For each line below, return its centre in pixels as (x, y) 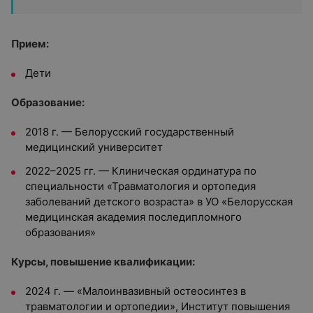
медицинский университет (94, 147)
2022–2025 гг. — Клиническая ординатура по (141, 171)
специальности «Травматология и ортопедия (140, 186)
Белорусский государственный (154, 132)
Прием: (30, 44)
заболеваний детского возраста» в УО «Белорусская (159, 202)
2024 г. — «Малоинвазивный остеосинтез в (136, 291)
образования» (60, 232)
